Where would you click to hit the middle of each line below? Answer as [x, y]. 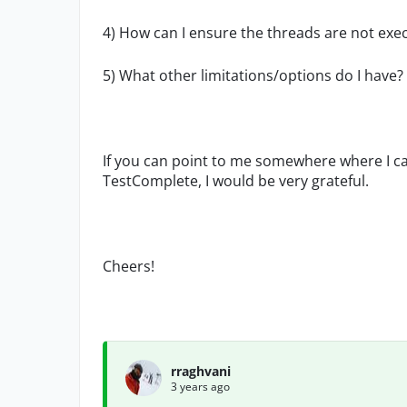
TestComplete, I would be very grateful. [236, 181]
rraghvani [201, 371]
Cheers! [129, 266]
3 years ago [200, 386]
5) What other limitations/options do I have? [253, 75]
